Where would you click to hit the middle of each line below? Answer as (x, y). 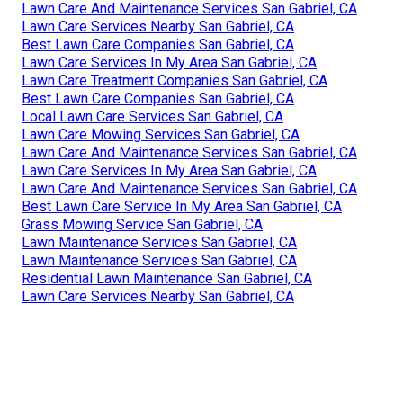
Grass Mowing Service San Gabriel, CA (142, 225)
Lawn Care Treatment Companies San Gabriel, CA (175, 81)
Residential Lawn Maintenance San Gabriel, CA (167, 279)
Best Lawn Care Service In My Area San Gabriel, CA (182, 207)
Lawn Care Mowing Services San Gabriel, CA (161, 135)
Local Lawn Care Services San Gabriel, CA (152, 117)
